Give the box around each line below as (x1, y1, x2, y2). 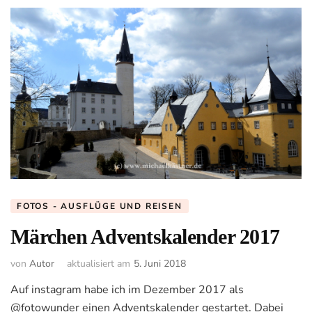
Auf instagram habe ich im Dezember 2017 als (10, 282, 244, 298)
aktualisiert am (67, 257, 130, 271)
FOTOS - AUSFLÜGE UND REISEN (17, 200, 182, 212)
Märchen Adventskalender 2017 (10, 224, 279, 248)
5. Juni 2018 (134, 257, 186, 271)
